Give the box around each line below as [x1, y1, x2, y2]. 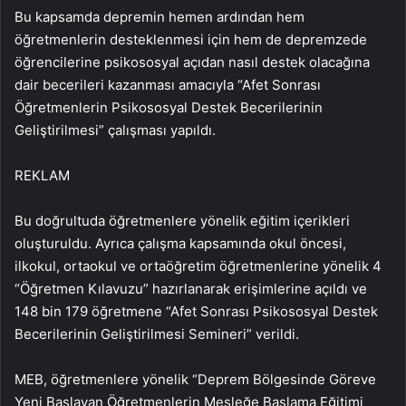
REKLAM [14, 167, 70, 185]
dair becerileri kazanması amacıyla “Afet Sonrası [14, 76, 321, 94]
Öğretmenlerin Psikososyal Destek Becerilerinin [14, 99, 323, 117]
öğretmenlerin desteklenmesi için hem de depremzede [14, 31, 367, 49]
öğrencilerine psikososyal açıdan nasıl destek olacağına [14, 53, 370, 72]
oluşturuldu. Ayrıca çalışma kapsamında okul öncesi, [14, 235, 346, 253]
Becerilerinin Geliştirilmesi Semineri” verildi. [14, 325, 299, 343]
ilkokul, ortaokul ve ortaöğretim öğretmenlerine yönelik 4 [14, 257, 382, 275]
